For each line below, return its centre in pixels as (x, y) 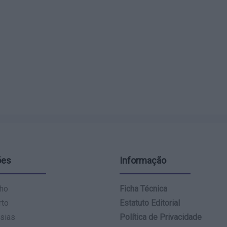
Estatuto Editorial (150, 203)
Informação (143, 160)
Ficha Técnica (143, 189)
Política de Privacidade (161, 217)
